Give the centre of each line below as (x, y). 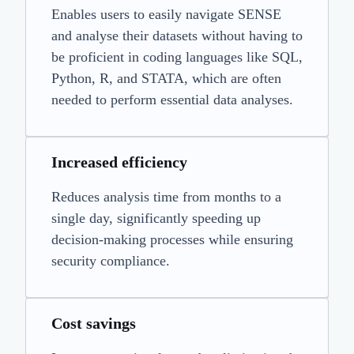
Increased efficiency (119, 162)
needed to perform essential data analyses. (172, 100)
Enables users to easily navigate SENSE (166, 15)
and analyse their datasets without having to (177, 36)
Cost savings (94, 324)
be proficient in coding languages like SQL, (177, 57)
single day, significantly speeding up (156, 218)
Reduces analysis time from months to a (166, 197)
